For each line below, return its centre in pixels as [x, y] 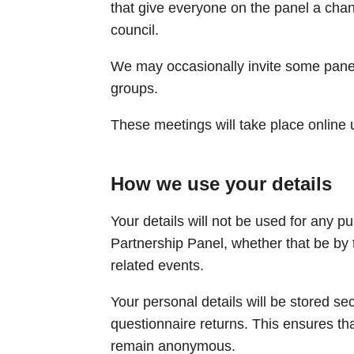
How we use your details [221, 183]
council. [134, 30]
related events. [157, 265]
